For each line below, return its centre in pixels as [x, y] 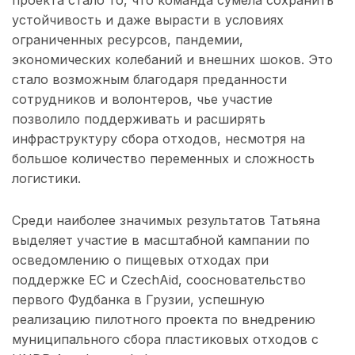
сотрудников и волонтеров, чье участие [142, 99]
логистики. [46, 179]
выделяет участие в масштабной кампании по [161, 240]
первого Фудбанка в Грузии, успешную [138, 300]
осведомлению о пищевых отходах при [140, 260]
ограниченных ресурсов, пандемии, [128, 40]
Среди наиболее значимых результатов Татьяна [166, 221]
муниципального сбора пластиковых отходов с [165, 340]
